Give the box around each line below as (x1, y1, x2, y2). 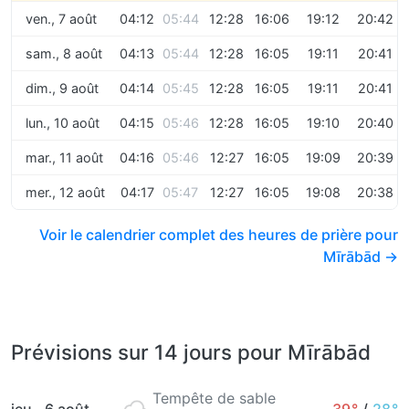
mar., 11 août (26, 150, 103, 165)
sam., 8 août (26, 46, 102, 61)
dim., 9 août (26, 80, 99, 96)
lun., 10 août (26, 115, 100, 131)
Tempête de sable (152, 389, 276, 407)
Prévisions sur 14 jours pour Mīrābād (11, 340, 371, 364)
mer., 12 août (26, 184, 105, 200)
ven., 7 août (26, 11, 97, 26)
